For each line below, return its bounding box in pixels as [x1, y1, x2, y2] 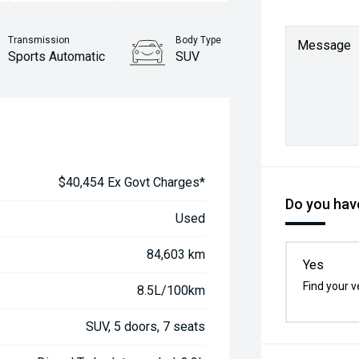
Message [297, 38, 352, 53]
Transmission [8, 34, 71, 46]
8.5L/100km [137, 283, 206, 298]
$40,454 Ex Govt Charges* [58, 175, 206, 190]
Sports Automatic [8, 49, 106, 64]
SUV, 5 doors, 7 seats [86, 319, 206, 334]
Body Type [175, 34, 222, 46]
